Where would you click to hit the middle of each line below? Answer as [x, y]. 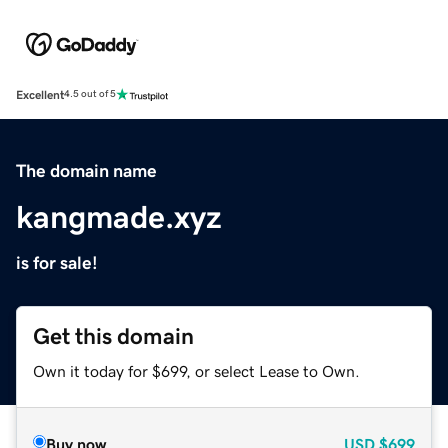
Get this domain [113, 336]
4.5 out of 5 [90, 94]
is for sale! [57, 262]
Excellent [40, 94]
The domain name [86, 170]
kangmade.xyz [119, 216]
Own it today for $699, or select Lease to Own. [196, 370]
